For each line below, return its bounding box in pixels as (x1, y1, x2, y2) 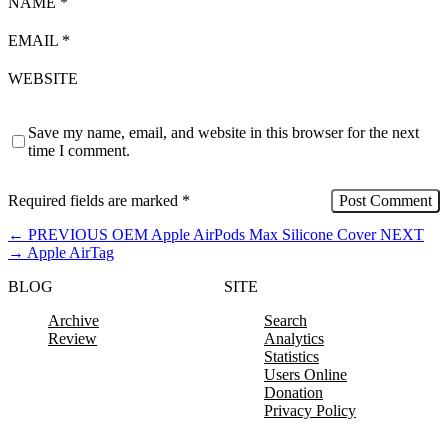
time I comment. (28, 141, 130, 159)
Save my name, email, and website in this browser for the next (28, 123, 419, 141)
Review (48, 329, 97, 347)
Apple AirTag (27, 243, 114, 261)
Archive (48, 311, 99, 329)
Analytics (264, 329, 324, 347)
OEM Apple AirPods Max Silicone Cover (112, 225, 376, 243)
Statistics (264, 347, 319, 365)
